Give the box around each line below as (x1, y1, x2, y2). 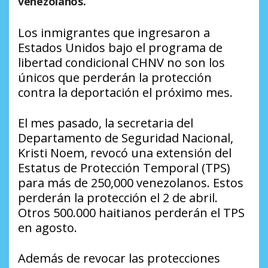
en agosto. (18, 220, 77, 236)
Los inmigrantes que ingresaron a (18, 25, 210, 41)
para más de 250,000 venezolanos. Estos (18, 175, 243, 191)
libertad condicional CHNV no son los (18, 54, 225, 71)
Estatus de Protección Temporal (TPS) (18, 160, 230, 176)
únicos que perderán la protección (18, 69, 212, 86)
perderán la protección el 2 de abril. (18, 190, 218, 206)
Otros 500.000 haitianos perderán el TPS (18, 205, 245, 221)
